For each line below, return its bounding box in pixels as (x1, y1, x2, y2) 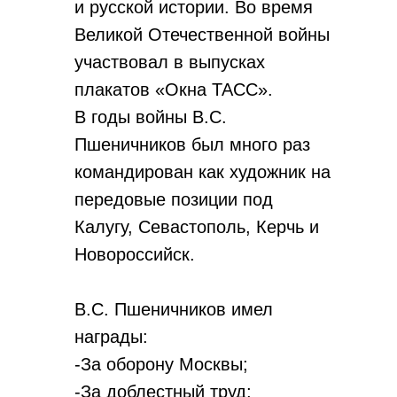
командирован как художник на (74, 162, 331, 182)
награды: (74, 327, 148, 346)
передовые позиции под (74, 190, 273, 209)
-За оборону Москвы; (74, 354, 248, 374)
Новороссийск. (74, 245, 195, 264)
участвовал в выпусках (74, 52, 265, 72)
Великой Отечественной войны (74, 25, 330, 44)
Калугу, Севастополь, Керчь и (74, 217, 319, 237)
